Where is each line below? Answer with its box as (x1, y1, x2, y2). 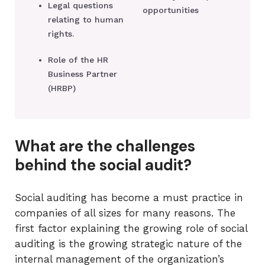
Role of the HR (48, 54, 108, 64)
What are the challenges (15, 135, 195, 156)
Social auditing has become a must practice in (15, 191, 243, 203)
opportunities (142, 5, 199, 15)
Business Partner (48, 69, 117, 79)
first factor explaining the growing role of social (15, 222, 247, 234)
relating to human (48, 14, 124, 24)
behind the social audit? (15, 154, 192, 175)
